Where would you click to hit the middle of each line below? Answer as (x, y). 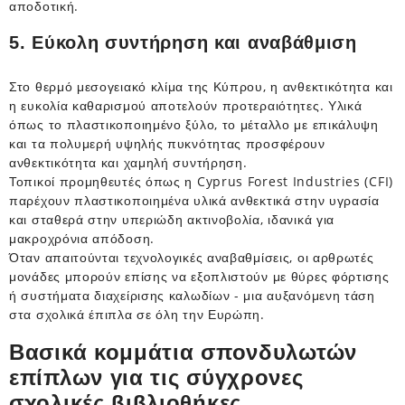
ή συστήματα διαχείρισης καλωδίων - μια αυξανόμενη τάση (192, 295)
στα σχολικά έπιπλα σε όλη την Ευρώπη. (137, 314)
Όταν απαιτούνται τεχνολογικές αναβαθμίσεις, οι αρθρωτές (192, 257)
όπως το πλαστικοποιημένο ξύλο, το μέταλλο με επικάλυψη (194, 124)
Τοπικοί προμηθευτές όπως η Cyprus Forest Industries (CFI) (201, 181)
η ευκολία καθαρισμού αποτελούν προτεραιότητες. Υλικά (186, 105)
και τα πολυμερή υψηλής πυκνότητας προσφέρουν (167, 143)
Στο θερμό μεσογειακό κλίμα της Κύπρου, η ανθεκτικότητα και (201, 86)
